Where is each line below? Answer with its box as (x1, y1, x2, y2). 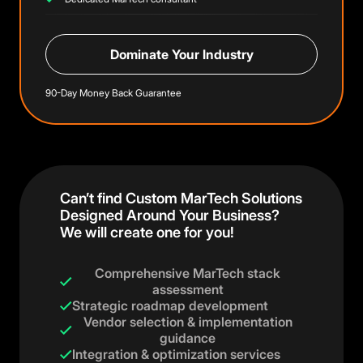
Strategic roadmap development (72, 297, 268, 314)
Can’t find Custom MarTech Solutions (60, 190, 302, 207)
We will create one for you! (60, 224, 234, 241)
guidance (160, 330, 216, 346)
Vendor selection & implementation (83, 314, 293, 330)
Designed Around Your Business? (60, 207, 280, 224)
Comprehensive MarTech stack (95, 265, 280, 281)
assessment (152, 281, 224, 297)
